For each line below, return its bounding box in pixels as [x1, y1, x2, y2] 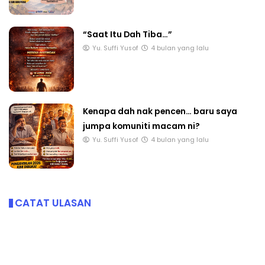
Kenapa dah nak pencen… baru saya [83, 105, 237, 118]
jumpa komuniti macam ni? [83, 120, 200, 132]
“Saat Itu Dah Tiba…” [83, 28, 172, 41]
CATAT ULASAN [15, 196, 91, 211]
